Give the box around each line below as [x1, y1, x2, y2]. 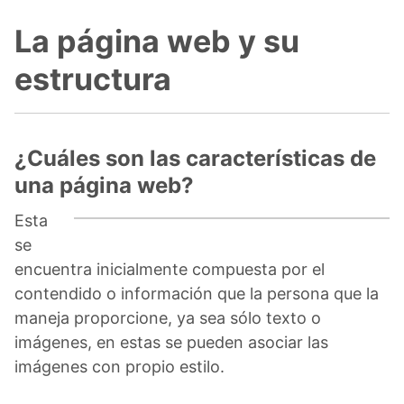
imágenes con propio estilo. [14, 356, 225, 376]
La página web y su [14, 22, 299, 60]
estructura [14, 60, 171, 97]
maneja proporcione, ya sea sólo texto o [14, 308, 321, 327]
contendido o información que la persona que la [14, 283, 379, 303]
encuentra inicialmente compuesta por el [14, 259, 325, 279]
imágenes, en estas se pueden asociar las [14, 332, 328, 352]
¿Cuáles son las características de [14, 144, 376, 171]
